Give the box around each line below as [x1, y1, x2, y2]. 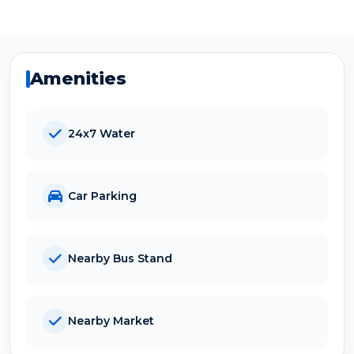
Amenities [30, 68, 126, 90]
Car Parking [68, 188, 137, 203]
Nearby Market [68, 313, 154, 328]
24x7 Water [68, 126, 135, 141]
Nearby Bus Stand [68, 250, 172, 265]
